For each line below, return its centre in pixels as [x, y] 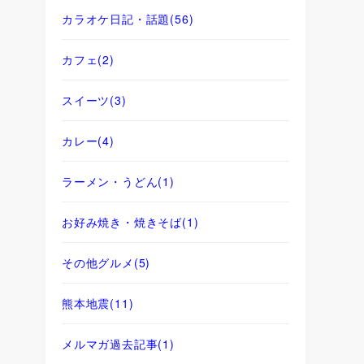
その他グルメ [98, 262]
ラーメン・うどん [110, 181]
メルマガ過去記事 [110, 343]
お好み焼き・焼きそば [122, 221]
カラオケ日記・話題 [116, 18]
